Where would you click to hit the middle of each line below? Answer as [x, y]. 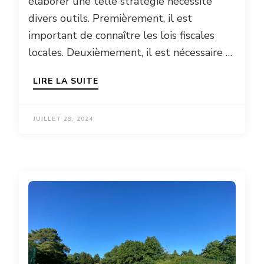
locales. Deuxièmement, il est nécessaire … [130, 53]
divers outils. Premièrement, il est [110, 19]
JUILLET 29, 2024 [63, 119]
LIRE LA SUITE [66, 81]
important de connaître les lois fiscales [121, 36]
